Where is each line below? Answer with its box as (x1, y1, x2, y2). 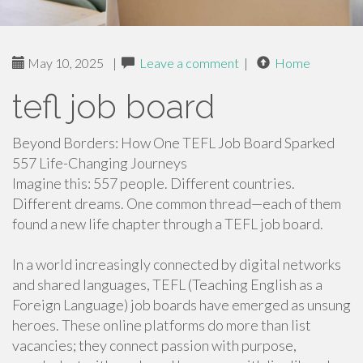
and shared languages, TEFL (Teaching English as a (12, 275, 322, 293)
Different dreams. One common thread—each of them (12, 194, 341, 212)
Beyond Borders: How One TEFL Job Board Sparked (12, 134, 335, 152)
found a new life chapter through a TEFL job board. (12, 215, 323, 233)
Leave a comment (139, 55, 239, 70)
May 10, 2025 (25, 55, 104, 70)
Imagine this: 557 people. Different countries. (12, 174, 295, 192)
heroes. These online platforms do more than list (12, 316, 311, 334)
